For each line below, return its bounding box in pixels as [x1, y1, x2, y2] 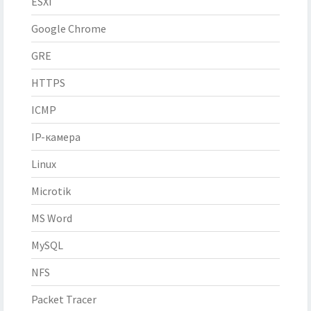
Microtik [31, 184, 71, 199]
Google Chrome [31, 22, 106, 36]
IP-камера [31, 130, 81, 144]
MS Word [31, 211, 72, 226]
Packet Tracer [31, 292, 96, 307]
